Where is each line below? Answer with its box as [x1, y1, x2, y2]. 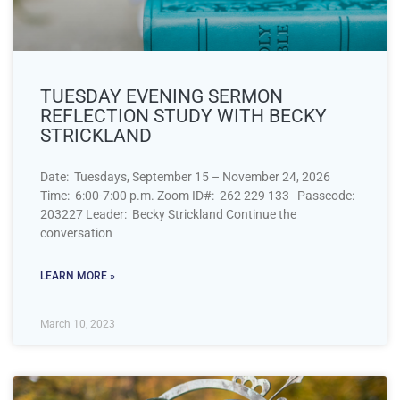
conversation [40, 225, 112, 240]
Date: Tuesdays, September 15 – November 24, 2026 [40, 169, 330, 184]
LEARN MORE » [40, 269, 115, 282]
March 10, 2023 [40, 317, 115, 330]
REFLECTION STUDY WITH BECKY [40, 104, 327, 127]
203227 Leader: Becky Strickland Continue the [40, 206, 296, 221]
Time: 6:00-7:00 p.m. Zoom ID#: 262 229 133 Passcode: [40, 187, 354, 203]
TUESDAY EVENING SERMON [40, 85, 283, 107]
